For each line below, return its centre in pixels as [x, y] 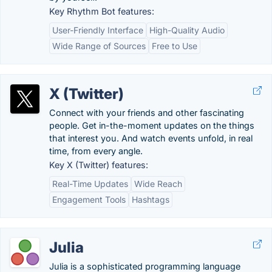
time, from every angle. [96, 151]
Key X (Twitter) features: [99, 165]
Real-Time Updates [90, 184]
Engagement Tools [89, 199]
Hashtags [151, 199]
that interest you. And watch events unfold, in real [151, 138]
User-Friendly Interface [98, 30]
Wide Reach [158, 184]
